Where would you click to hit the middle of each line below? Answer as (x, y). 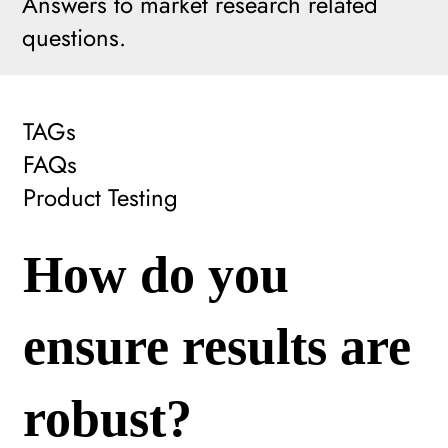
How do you (155, 274)
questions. (74, 38)
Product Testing (101, 197)
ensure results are (216, 346)
